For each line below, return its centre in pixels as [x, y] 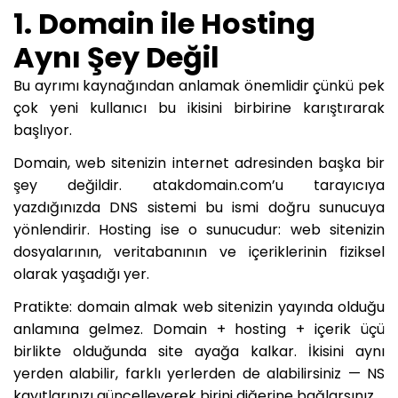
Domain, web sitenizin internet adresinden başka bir [199, 163]
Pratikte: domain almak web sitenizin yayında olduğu [199, 306]
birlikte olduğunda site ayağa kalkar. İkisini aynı [199, 351]
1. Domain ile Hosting [164, 23]
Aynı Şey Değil [116, 57]
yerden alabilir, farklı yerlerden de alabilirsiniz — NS [199, 373]
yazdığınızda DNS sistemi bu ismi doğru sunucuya [199, 207]
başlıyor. [43, 130]
